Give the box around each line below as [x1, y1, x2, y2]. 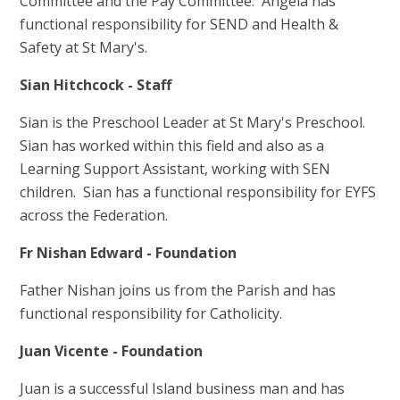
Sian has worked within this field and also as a [20, 136, 325, 156]
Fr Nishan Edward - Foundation [20, 243, 237, 263]
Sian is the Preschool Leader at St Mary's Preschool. [20, 112, 370, 133]
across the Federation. [20, 205, 169, 226]
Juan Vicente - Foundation [20, 341, 204, 362]
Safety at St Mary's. [20, 37, 148, 58]
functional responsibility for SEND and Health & [20, 14, 339, 35]
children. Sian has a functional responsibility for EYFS [20, 182, 377, 203]
